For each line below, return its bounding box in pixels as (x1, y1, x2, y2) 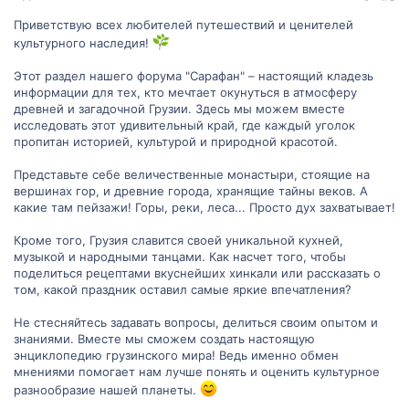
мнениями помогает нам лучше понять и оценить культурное (14, 364, 380, 380)
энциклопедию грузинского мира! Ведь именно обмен (14, 348, 339, 363)
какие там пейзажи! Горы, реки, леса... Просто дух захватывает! (14, 200, 395, 215)
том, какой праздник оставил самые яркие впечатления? (14, 282, 351, 298)
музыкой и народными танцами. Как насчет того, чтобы (14, 249, 346, 265)
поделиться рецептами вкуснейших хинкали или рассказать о (14, 266, 381, 281)
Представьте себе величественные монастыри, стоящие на (14, 167, 370, 183)
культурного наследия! (14, 36, 152, 51)
